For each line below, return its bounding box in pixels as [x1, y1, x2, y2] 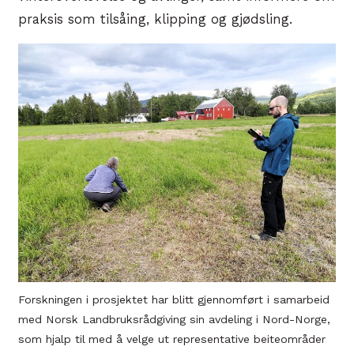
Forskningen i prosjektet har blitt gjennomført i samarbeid [18, 292, 330, 306]
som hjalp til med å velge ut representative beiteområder [18, 332, 326, 345]
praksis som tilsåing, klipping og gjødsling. [18, 11, 292, 27]
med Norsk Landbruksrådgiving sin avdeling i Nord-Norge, [18, 312, 330, 326]
